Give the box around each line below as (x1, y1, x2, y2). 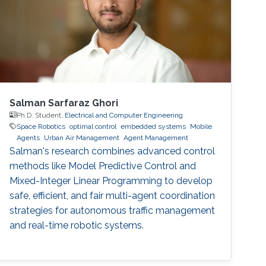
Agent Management (123, 133, 189, 142)
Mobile (190, 122, 213, 131)
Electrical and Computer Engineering (65, 110, 183, 119)
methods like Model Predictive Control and (9, 160, 197, 172)
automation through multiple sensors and (9, 6, 191, 18)
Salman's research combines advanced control (9, 145, 216, 157)
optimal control (69, 122, 117, 131)
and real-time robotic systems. (9, 219, 144, 231)
